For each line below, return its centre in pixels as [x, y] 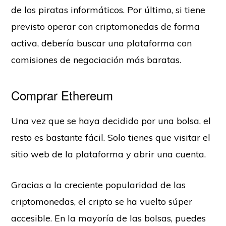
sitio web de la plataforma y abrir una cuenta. [109, 154]
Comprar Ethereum [62, 95]
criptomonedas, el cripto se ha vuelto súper [102, 201]
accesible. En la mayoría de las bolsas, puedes [109, 218]
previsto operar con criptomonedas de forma [106, 26]
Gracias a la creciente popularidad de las [99, 185]
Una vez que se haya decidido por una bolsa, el [111, 121]
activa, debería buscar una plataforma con [102, 43]
